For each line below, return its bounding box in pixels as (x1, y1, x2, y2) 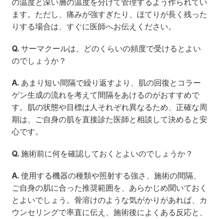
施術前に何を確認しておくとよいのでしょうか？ (19, 149, 193, 158)
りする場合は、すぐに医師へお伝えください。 (12, 22, 176, 31)
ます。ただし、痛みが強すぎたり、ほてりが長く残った (12, 9, 207, 19)
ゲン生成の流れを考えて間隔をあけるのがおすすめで (12, 90, 199, 100)
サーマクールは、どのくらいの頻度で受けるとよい (19, 44, 201, 53)
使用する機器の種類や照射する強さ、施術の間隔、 (19, 171, 201, 180)
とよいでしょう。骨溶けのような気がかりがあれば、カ (12, 195, 207, 205)
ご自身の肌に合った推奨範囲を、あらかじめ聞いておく (12, 183, 207, 193)
